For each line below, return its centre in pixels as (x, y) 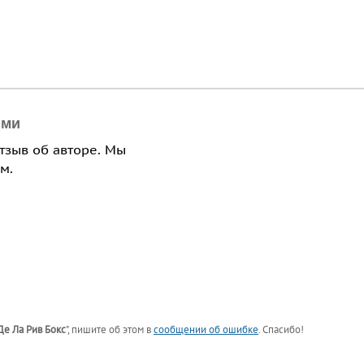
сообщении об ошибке (206, 330)
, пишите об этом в (110, 330)
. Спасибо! (281, 330)
